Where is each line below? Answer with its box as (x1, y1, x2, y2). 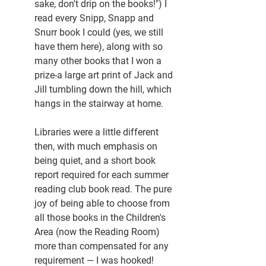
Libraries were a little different (34, 126, 161, 138)
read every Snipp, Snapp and (34, 12, 156, 24)
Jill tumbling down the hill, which (34, 84, 174, 96)
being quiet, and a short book (34, 155, 158, 167)
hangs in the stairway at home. (34, 98, 163, 110)
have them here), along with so (34, 41, 165, 53)
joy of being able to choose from (34, 198, 172, 210)
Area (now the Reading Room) (34, 226, 162, 238)
